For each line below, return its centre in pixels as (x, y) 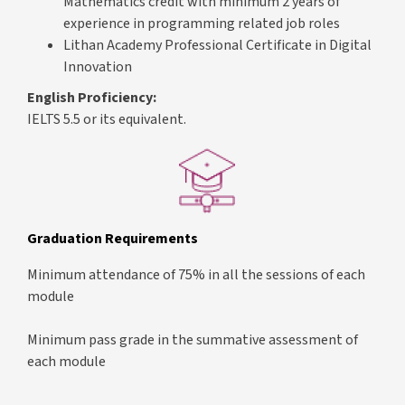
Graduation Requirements (113, 239)
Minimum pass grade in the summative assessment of (193, 340)
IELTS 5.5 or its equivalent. (107, 120)
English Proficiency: (92, 98)
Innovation (98, 67)
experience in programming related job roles (202, 24)
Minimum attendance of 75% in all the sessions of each (196, 275)
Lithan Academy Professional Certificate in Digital (217, 46)
